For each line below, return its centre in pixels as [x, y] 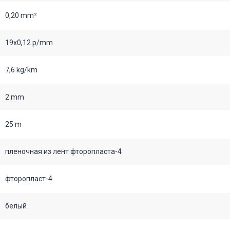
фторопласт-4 [29, 178]
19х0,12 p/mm [29, 42]
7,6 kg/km [21, 70]
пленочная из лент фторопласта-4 [63, 151]
